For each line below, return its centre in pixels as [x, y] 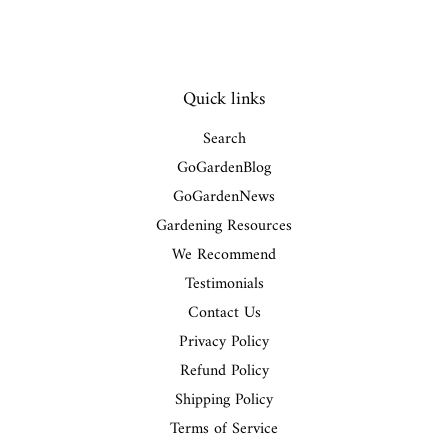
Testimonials [224, 283]
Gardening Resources [224, 225]
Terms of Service [224, 428]
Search [224, 138]
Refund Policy [224, 370]
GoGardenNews [224, 196]
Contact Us [224, 312]
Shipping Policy [224, 399]
